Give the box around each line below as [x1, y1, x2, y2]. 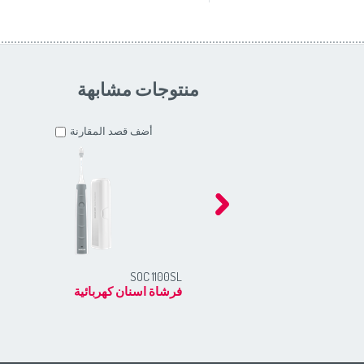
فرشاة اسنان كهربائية [74, 284, 182, 299]
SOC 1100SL [130, 269, 182, 284]
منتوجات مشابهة [77, 77, 199, 100]
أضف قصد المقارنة [70, 124, 153, 137]
